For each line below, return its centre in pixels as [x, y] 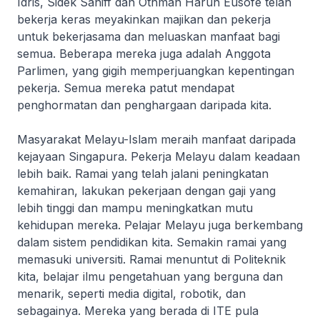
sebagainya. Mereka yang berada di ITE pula [138, 311]
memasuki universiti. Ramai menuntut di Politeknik [151, 259]
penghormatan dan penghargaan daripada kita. [144, 105]
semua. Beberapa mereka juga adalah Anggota [144, 54]
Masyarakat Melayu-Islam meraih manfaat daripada [156, 139]
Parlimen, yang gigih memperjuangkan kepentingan [156, 71]
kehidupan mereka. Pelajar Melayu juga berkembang [160, 225]
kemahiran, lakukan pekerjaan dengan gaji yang [146, 191]
